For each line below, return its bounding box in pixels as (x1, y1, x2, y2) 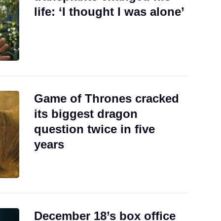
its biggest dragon (34, 107, 138, 120)
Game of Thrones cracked (34, 91, 179, 105)
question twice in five (34, 122, 155, 136)
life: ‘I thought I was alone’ (34, 4, 184, 18)
